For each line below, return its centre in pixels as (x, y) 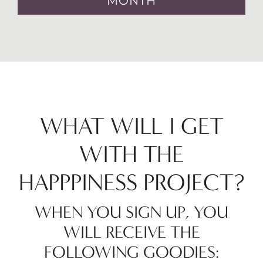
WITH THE (131, 154)
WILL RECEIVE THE (131, 232)
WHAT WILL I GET (131, 126)
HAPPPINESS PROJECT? (131, 183)
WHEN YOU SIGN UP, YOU (131, 213)
